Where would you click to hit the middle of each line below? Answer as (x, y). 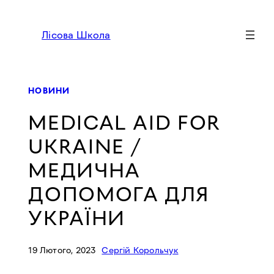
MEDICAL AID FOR (124, 122)
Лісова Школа (76, 35)
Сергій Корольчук (140, 250)
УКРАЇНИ (77, 218)
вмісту (20, 44)
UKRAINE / (85, 146)
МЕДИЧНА (84, 170)
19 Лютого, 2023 (62, 250)
